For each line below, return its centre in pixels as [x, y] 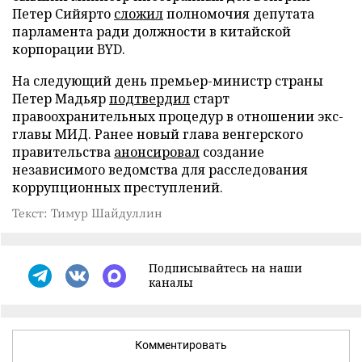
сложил [139, 14]
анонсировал [157, 152]
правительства [63, 152]
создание [232, 152]
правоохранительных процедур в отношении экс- [178, 116]
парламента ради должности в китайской [152, 32]
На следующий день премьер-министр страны [168, 81]
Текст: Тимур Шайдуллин [87, 213]
